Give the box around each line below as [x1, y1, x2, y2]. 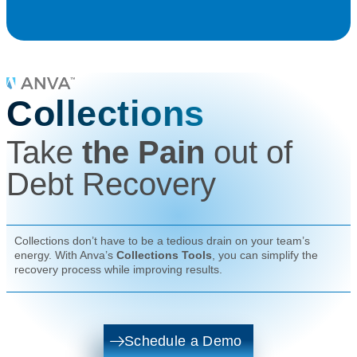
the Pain [82, 134, 214, 170]
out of [214, 134, 292, 170]
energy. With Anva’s [14, 248, 116, 261]
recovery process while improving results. [14, 262, 222, 276]
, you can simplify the [212, 248, 318, 261]
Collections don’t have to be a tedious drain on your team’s [14, 233, 310, 247]
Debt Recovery [6, 166, 216, 202]
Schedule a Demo [124, 333, 242, 350]
